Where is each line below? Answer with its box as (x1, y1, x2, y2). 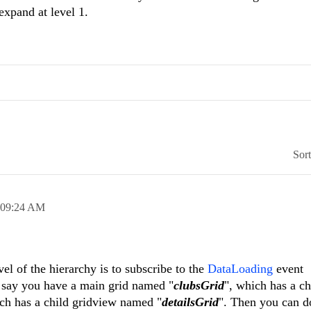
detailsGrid (162, 295, 219, 310)
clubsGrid (174, 278, 224, 293)
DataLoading (208, 262, 273, 276)
